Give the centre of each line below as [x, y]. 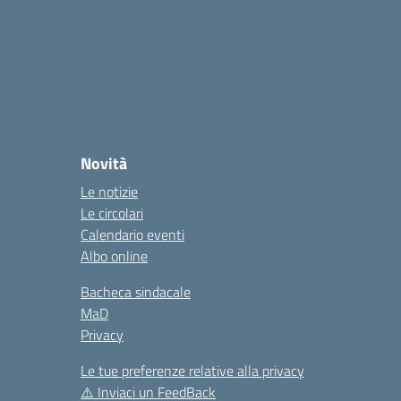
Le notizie [109, 192]
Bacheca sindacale [136, 292]
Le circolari [112, 213]
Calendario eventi [132, 235]
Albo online [114, 256]
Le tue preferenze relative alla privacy [192, 371]
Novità [104, 163]
